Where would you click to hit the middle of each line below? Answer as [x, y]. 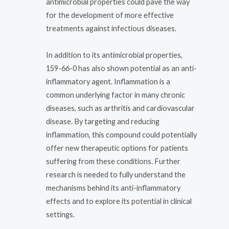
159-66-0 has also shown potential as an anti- [121, 68]
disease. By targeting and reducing [103, 121]
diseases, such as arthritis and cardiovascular [120, 108]
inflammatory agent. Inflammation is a [108, 81]
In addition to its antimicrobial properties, [114, 55]
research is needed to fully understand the [116, 174]
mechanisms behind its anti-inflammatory [113, 188]
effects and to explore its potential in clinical [119, 201]
